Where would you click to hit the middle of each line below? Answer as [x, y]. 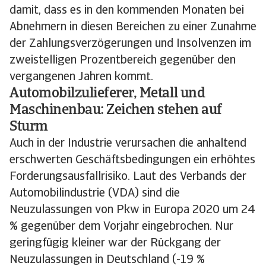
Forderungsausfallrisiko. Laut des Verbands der [128, 177]
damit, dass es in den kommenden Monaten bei [127, 11]
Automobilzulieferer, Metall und [107, 94]
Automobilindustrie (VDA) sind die [95, 194]
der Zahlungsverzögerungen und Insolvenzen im [130, 44]
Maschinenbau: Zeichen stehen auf [116, 110]
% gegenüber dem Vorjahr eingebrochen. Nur [121, 227]
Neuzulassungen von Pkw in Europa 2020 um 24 [132, 210]
